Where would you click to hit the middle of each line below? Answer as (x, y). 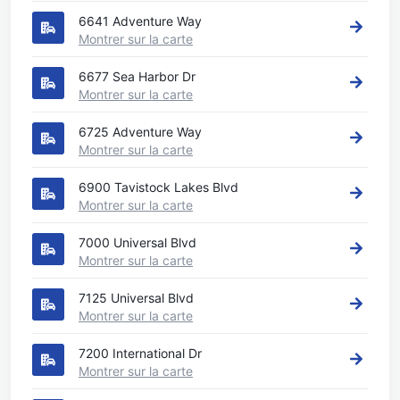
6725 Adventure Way (140, 132)
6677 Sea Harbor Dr (137, 76)
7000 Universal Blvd (137, 242)
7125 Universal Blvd (136, 298)
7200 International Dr (140, 353)
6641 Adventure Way (140, 21)
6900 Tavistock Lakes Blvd (158, 187)
